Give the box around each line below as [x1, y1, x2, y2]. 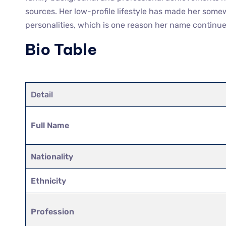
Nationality [31, 151, 74, 161]
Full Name [31, 120, 70, 130]
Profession [31, 206, 75, 216]
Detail [31, 89, 53, 99]
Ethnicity [31, 176, 67, 186]
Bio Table [25, 39, 97, 59]
